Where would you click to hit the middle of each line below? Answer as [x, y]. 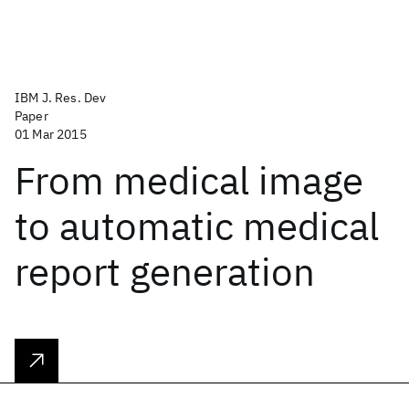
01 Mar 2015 [51, 134]
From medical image [189, 180]
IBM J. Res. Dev [61, 98]
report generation [165, 272]
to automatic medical [197, 226]
